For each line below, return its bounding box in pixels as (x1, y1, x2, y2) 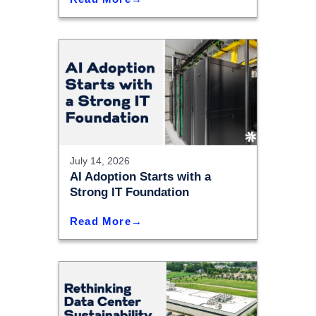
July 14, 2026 (70, 155, 130, 166)
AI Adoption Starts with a (70, 170, 211, 183)
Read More (70, 215, 131, 227)
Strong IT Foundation (70, 186, 189, 199)
